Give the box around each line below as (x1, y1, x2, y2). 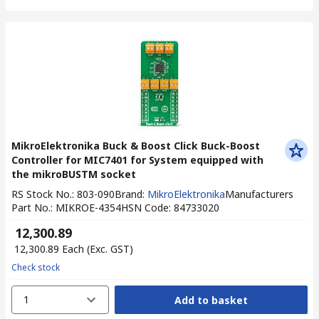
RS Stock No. (11, 187, 72, 201)
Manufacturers (225, 187, 293, 201)
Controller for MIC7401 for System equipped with (11, 153, 263, 167)
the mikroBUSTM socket (11, 167, 136, 181)
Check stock (11, 261, 60, 273)
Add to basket (174, 293, 248, 307)
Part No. (11, 201, 51, 214)
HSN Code (121, 201, 169, 214)
